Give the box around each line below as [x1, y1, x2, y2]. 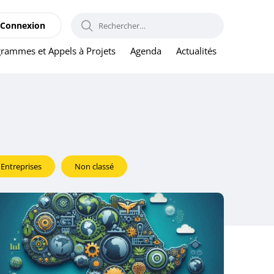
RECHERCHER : [98, 16, 148, 27]
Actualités [176, 45, 217, 57]
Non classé [74, 161, 114, 172]
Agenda [130, 45, 161, 57]
